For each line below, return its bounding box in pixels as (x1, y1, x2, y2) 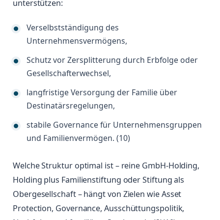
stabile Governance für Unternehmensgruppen (27, 119, 202, 131)
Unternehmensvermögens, (27, 35, 127, 47)
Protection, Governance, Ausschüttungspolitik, (13, 203, 185, 214)
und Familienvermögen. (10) (27, 133, 130, 144)
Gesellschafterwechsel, (27, 68, 111, 79)
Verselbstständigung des (27, 22, 119, 33)
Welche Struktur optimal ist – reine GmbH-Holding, (13, 160, 200, 171)
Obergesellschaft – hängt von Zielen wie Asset (13, 189, 182, 200)
